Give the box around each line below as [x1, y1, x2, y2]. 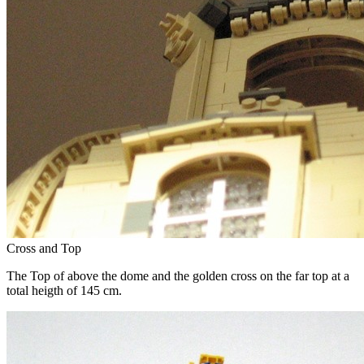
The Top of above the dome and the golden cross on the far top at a [6, 268, 349, 283]
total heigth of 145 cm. [6, 283, 122, 297]
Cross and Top [6, 240, 81, 255]
